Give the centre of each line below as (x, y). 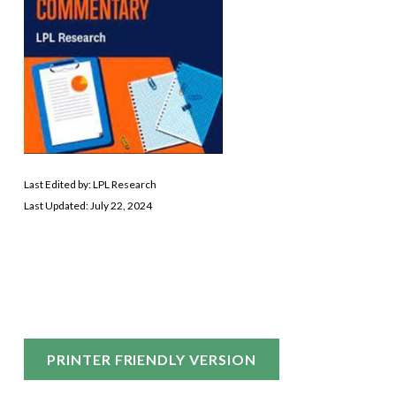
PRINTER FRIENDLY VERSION (151, 359)
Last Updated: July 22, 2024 (88, 205)
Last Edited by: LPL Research (90, 184)
